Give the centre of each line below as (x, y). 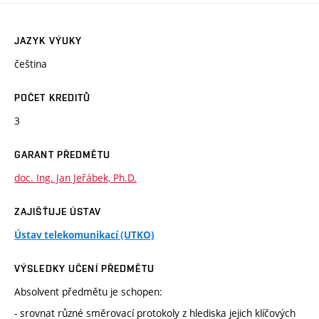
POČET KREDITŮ (53, 98)
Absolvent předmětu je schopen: (88, 292)
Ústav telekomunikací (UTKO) (84, 235)
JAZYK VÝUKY (48, 41)
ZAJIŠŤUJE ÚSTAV (58, 212)
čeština (31, 64)
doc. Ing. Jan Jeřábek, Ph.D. (75, 178)
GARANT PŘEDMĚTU (62, 155)
